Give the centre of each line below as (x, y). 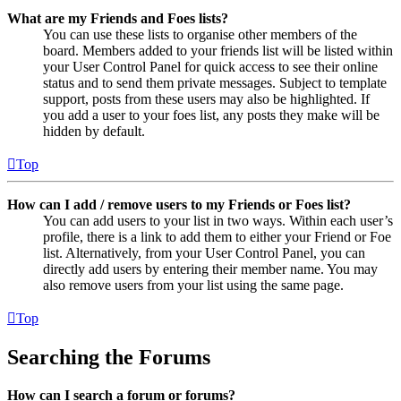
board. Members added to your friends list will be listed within (218, 50)
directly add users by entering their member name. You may (210, 269)
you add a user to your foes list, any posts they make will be (211, 115)
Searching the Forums (109, 357)
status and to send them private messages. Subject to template (215, 82)
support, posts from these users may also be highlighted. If (206, 98)
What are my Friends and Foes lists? (118, 18)
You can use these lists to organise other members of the (200, 34)
